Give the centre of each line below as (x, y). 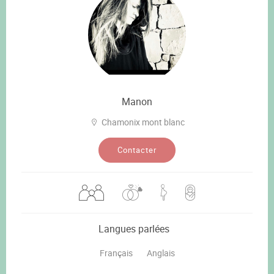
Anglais (161, 253)
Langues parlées (134, 228)
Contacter (137, 150)
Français (116, 253)
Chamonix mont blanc (143, 122)
